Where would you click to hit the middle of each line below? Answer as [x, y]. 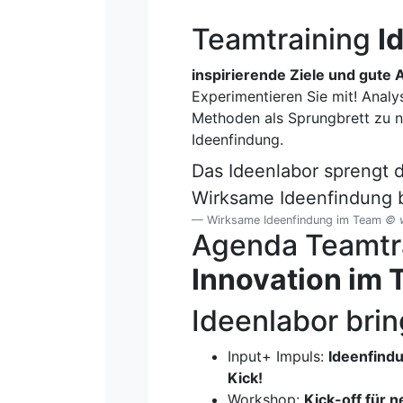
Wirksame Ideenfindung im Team [296, 219]
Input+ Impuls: [278, 356]
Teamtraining [285, 39]
